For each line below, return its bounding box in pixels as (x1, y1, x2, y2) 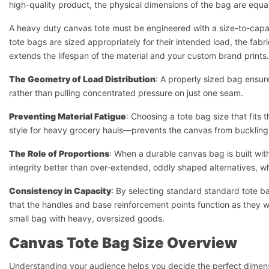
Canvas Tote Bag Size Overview (9, 234, 237, 252)
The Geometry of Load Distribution (9, 74, 156, 84)
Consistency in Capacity (9, 186, 111, 196)
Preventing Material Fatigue (9, 111, 126, 121)
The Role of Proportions (9, 148, 109, 159)
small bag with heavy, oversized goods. (9, 213, 165, 223)
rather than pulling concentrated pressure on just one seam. (9, 88, 243, 98)
